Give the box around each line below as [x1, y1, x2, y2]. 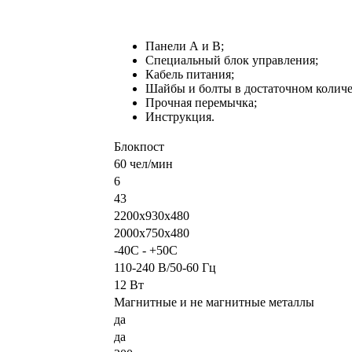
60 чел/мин [114, 157, 173, 171]
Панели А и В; [145, 39, 224, 53]
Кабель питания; [145, 68, 234, 82]
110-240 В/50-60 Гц [114, 261, 216, 275]
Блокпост [114, 140, 164, 154]
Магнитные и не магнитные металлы [114, 295, 314, 310]
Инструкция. [145, 110, 214, 124]
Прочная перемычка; [145, 96, 257, 110]
